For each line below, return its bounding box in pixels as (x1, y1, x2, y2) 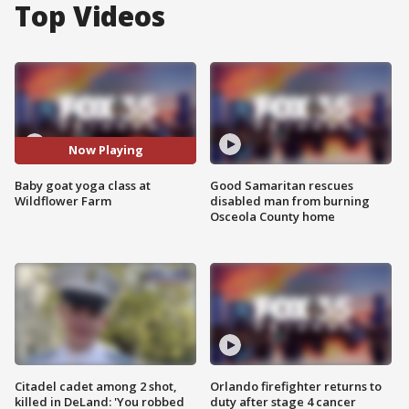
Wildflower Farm (15, 192, 111, 209)
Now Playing (68, 142, 143, 159)
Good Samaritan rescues (210, 176, 353, 194)
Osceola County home (210, 207, 335, 225)
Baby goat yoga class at (15, 176, 151, 194)
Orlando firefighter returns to (210, 377, 382, 394)
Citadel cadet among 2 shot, (15, 377, 177, 394)
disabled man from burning (210, 192, 370, 209)
